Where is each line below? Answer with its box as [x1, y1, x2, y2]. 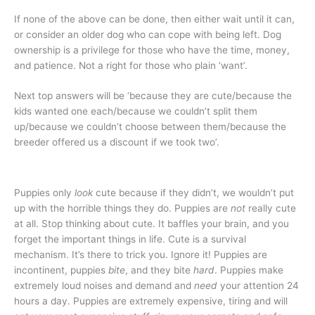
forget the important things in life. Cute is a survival [14, 233, 246, 245]
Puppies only [14, 186, 75, 198]
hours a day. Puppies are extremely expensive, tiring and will [14, 295, 288, 307]
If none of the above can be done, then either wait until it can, [14, 13, 295, 25]
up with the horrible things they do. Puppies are [14, 202, 231, 214]
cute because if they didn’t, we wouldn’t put [93, 186, 294, 198]
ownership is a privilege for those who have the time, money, [14, 44, 290, 56]
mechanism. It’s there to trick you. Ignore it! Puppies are [14, 248, 267, 260]
